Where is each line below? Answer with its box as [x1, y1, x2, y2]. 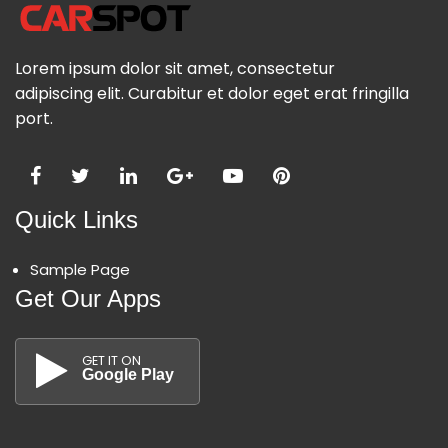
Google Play [82, 365, 174, 383]
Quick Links [15, 205, 138, 233]
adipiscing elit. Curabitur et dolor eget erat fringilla [15, 81, 409, 105]
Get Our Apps [15, 284, 161, 312]
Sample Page [30, 258, 130, 280]
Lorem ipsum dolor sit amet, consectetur [15, 56, 335, 80]
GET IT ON [82, 351, 141, 369]
